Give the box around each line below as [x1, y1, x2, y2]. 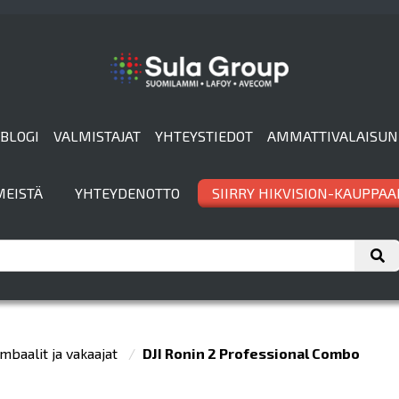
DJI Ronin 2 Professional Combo [142, 345, 360, 362]
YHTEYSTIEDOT [155, 127, 254, 144]
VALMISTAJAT [53, 127, 142, 144]
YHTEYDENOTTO [74, 184, 180, 201]
